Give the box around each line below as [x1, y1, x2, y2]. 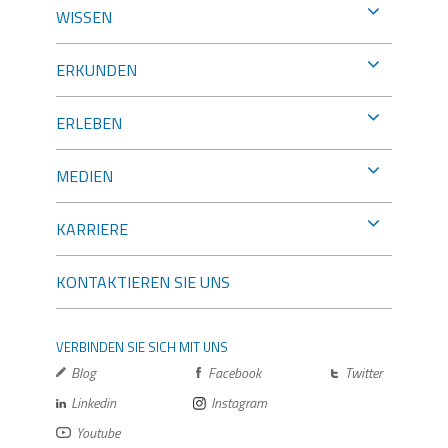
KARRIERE [56, 216, 128, 241]
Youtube [76, 421, 120, 443]
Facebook [208, 361, 261, 383]
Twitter [345, 361, 382, 383]
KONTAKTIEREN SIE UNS [56, 269, 230, 294]
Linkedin [71, 391, 116, 413]
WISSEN [56, 4, 112, 29]
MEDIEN [56, 163, 113, 188]
